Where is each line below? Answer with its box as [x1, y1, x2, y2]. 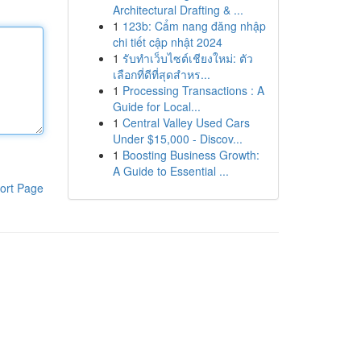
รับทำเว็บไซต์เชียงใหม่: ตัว [122, 50, 253, 66]
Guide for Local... [112, 98, 201, 114]
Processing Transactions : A [122, 82, 264, 98]
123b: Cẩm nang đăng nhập [122, 18, 266, 34]
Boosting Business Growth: [122, 147, 259, 163]
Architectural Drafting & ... [112, 2, 243, 18]
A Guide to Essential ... [112, 163, 229, 179]
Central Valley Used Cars [122, 114, 250, 131]
